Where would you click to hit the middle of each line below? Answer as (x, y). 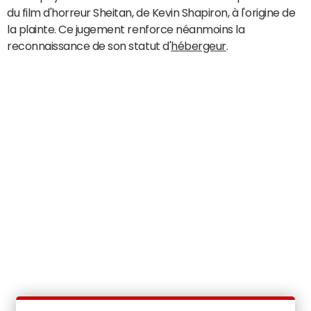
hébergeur (199, 46)
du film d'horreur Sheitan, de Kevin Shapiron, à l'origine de (151, 12)
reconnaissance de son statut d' (89, 46)
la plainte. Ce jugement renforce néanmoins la (126, 29)
